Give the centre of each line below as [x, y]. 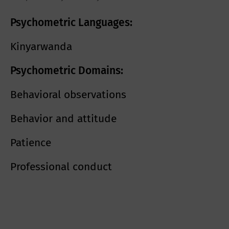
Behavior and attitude [63, 119]
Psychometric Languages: [71, 23]
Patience [31, 143]
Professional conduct [61, 167]
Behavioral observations [68, 95]
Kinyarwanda [41, 47]
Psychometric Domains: [67, 71]
